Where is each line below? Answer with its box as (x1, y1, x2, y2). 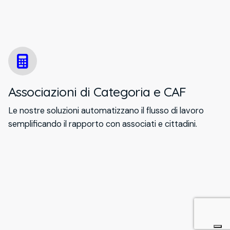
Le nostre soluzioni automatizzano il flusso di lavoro (8, 105, 204, 117)
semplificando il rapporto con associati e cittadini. (8, 119, 197, 130)
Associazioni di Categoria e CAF (8, 84, 186, 100)
